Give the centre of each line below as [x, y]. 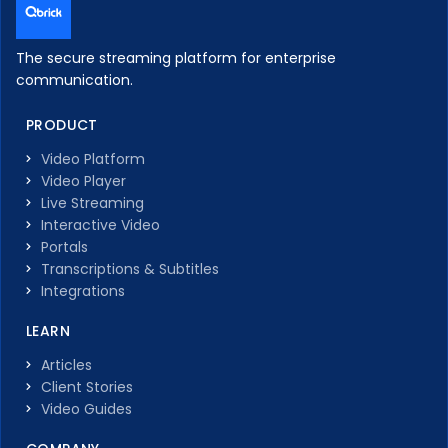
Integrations [83, 291]
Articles [66, 365]
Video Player [83, 181]
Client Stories [87, 387]
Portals [64, 247]
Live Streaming [92, 203]
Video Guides [86, 409]
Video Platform [93, 159]
